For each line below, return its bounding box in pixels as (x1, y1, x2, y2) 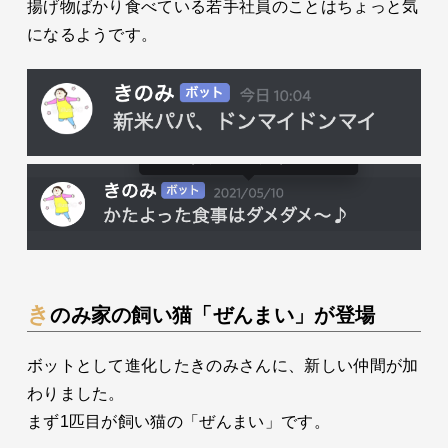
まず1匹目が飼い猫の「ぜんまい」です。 (26, 413, 330, 431)
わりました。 (26, 385, 125, 403)
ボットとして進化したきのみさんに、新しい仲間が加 (26, 357, 419, 375)
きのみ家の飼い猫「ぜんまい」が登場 (50, 304, 376, 327)
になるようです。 (26, 25, 158, 43)
